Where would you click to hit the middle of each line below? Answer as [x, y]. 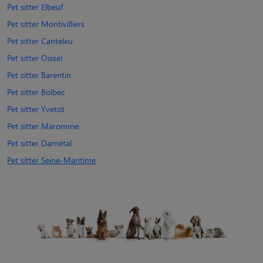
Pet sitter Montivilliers [46, 23]
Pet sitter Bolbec [36, 92]
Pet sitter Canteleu [40, 41]
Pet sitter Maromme [43, 126]
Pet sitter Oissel [35, 58]
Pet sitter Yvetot [36, 109]
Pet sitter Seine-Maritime [51, 160]
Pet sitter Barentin [39, 75]
